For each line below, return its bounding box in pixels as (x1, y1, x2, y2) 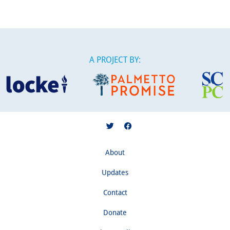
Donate (103, 207, 127, 217)
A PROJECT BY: (89, 53, 141, 65)
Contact (103, 187, 127, 197)
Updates (102, 167, 128, 177)
